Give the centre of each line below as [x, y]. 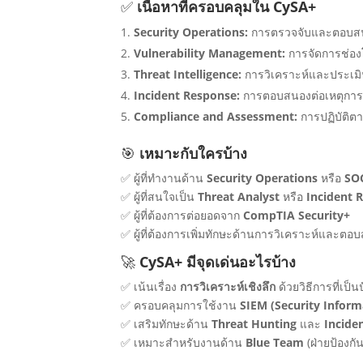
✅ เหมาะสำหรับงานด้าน [184, 343]
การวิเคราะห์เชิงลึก [228, 287]
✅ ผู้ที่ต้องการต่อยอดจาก [182, 216]
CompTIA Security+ [297, 216]
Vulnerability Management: [210, 53]
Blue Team [275, 343]
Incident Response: [187, 96]
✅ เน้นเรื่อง [151, 287]
